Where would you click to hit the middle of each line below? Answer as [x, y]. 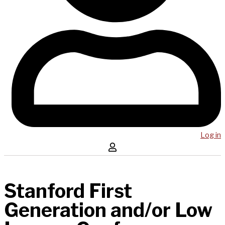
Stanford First [68, 191]
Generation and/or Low [108, 210]
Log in [211, 135]
